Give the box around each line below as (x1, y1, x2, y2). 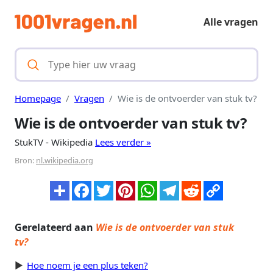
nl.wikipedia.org (36, 155, 93, 166)
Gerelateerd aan (15, 221, 96, 235)
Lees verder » (95, 136, 151, 149)
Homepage (15, 92, 61, 105)
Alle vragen (204, 15, 258, 29)
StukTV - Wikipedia (15, 136, 95, 149)
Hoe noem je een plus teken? (27, 259, 148, 272)
